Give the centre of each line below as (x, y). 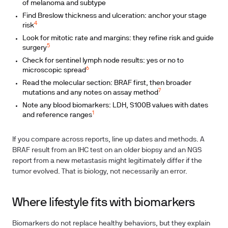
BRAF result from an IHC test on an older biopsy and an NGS (107, 150)
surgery (35, 48)
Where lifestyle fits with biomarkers (104, 203)
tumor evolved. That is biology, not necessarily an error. (100, 172)
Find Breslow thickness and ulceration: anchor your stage (115, 16)
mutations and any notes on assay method (90, 93)
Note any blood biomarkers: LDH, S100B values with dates (115, 106)
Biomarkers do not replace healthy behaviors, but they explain (111, 224)
